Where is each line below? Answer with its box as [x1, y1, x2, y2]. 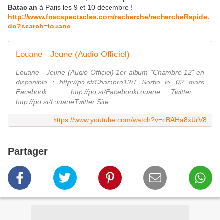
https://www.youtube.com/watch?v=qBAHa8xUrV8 [53, 116, 207, 124]
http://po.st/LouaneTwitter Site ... [16, 98, 116, 106]
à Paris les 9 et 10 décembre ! [37, 3, 133, 12]
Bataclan [8, 3, 37, 12]
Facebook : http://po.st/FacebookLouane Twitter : [16, 88, 204, 96]
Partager [8, 146, 48, 157]
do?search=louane [8, 22, 71, 30]
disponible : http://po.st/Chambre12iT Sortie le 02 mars [16, 78, 204, 86]
